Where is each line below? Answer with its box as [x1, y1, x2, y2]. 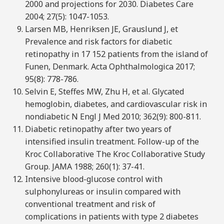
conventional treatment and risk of [24, 198, 155, 210]
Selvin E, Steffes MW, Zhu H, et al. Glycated [24, 86, 184, 97]
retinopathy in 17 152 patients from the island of [24, 48, 208, 60]
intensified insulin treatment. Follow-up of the [24, 136, 199, 147]
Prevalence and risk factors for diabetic [24, 36, 172, 47]
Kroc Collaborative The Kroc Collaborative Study [24, 148, 205, 160]
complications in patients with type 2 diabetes [24, 211, 198, 222]
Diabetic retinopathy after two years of [24, 123, 171, 135]
